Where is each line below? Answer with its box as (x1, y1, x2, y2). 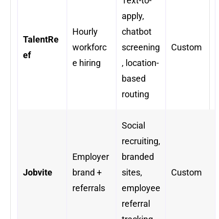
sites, (122, 167, 142, 178)
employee (122, 183, 160, 194)
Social (122, 120, 145, 131)
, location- (122, 58, 159, 68)
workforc (72, 42, 107, 53)
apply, (122, 11, 144, 22)
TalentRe (23, 34, 59, 45)
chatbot (122, 26, 152, 37)
